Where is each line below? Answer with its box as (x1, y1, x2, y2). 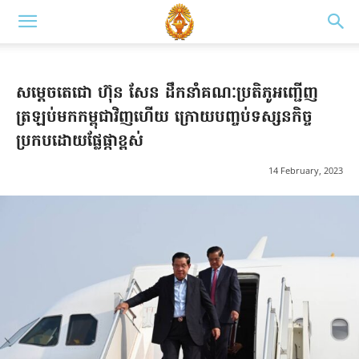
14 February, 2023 (268, 164, 343, 177)
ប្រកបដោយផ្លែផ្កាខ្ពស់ (16, 130, 143, 154)
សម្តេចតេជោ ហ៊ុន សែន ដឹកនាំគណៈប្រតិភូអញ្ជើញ (16, 82, 318, 106)
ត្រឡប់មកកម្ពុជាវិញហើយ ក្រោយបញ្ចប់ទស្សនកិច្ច (16, 106, 313, 130)
